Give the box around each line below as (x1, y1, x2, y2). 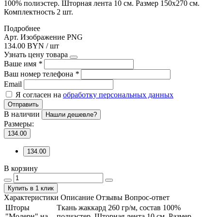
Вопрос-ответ (124, 193, 170, 201)
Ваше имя (4, 59, 38, 68)
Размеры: (4, 119, 34, 128)
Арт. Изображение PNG (4, 32, 83, 41)
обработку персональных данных (63, 90, 173, 99)
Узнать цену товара (4, 50, 68, 59)
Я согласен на (15, 90, 63, 99)
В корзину (4, 164, 38, 172)
